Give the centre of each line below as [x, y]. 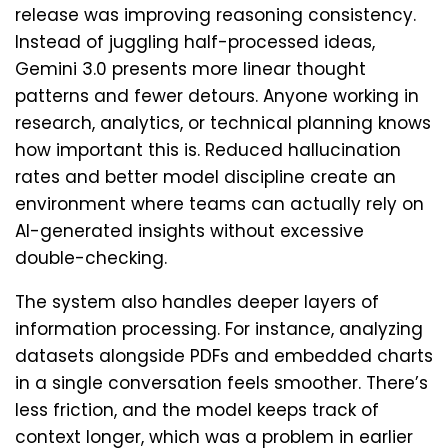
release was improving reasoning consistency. [215, 14]
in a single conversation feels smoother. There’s [221, 382]
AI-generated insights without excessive [189, 230]
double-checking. [91, 257]
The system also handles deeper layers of [197, 301]
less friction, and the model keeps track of [197, 409]
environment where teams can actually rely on [219, 203]
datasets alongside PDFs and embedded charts [224, 355]
